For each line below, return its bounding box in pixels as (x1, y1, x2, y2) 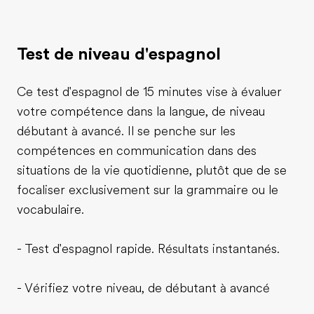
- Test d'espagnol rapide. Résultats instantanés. (17, 242, 280, 256)
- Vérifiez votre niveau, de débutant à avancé (17, 281, 270, 295)
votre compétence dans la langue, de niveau (17, 104, 265, 118)
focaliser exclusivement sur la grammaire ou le (17, 183, 278, 197)
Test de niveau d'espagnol (17, 44, 221, 64)
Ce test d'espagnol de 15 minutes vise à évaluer (17, 85, 282, 99)
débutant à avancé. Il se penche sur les (17, 124, 235, 138)
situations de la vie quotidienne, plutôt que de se (17, 163, 287, 177)
